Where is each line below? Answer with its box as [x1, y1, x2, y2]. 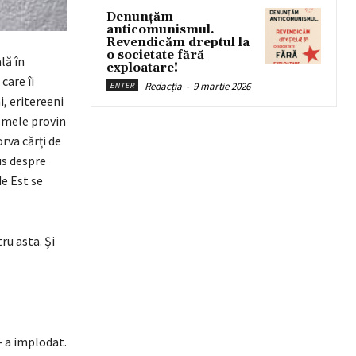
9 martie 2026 [193, 79, 250, 93]
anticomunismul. [106, 22, 215, 37]
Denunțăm [106, 10, 173, 25]
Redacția [145, 79, 182, 93]
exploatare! [106, 60, 178, 75]
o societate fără [106, 48, 204, 63]
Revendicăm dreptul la [106, 35, 250, 50]
